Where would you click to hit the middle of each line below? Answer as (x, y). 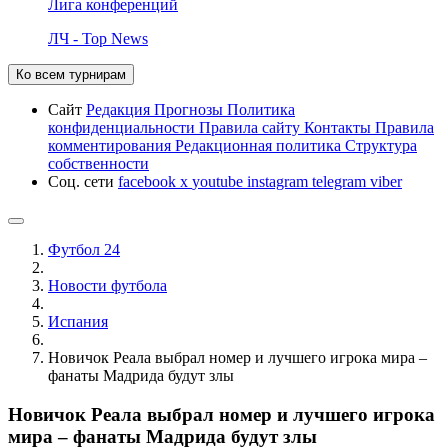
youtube (219, 181)
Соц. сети (83, 181)
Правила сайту (251, 127)
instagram (279, 181)
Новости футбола (107, 285)
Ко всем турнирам (71, 74)
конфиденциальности (123, 127)
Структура (381, 145)
